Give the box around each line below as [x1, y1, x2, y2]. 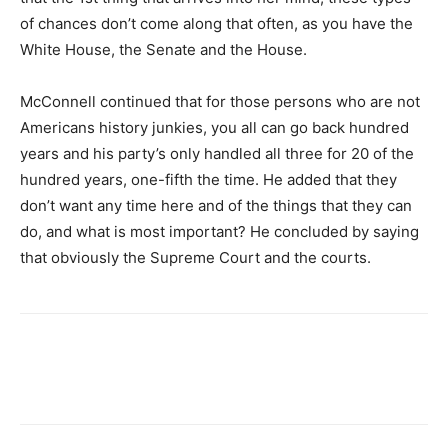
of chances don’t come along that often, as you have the [20, 14, 413, 33]
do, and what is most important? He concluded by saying [20, 222, 419, 241]
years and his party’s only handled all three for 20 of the [20, 144, 414, 163]
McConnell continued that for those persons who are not [20, 92, 420, 111]
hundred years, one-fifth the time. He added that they [20, 170, 397, 189]
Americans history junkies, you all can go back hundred [20, 118, 409, 137]
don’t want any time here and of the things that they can [20, 196, 412, 215]
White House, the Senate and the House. [20, 40, 307, 59]
